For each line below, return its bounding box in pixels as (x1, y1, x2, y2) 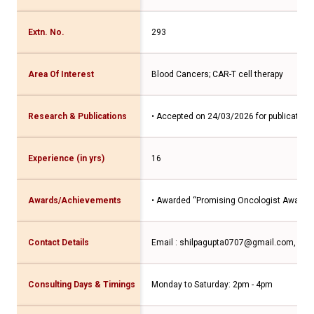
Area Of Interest (28, 69, 94, 79)
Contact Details (28, 237, 89, 247)
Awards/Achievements (28, 195, 121, 205)
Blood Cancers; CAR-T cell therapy (151, 69, 283, 79)
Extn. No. (28, 27, 64, 37)
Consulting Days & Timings (28, 279, 135, 289)
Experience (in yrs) (28, 153, 104, 163)
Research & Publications (28, 111, 127, 121)
